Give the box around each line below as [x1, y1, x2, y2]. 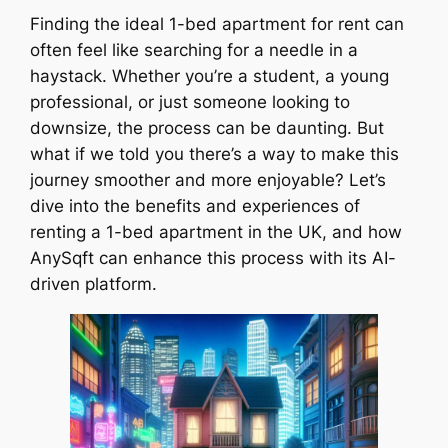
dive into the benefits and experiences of [30, 196, 361, 217]
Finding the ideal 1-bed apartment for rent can [30, 14, 405, 35]
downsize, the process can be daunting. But [30, 118, 385, 139]
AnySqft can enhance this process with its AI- [30, 248, 397, 269]
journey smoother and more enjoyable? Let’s [30, 170, 387, 191]
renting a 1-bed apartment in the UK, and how [30, 222, 403, 243]
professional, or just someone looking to [30, 92, 351, 113]
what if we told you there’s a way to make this [30, 144, 400, 165]
